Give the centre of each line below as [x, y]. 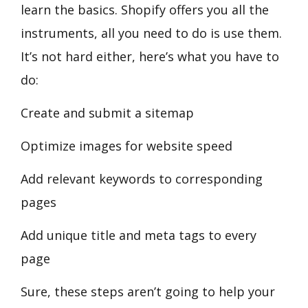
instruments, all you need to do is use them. [151, 33]
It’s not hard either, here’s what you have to [150, 56]
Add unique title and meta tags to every [139, 235]
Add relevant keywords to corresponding [142, 178]
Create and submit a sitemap [107, 112]
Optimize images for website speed [126, 145]
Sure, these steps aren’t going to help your [148, 291]
